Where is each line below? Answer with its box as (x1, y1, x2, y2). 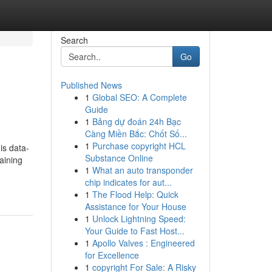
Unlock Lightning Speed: (92, 212, 186, 225)
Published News (60, 79, 122, 91)
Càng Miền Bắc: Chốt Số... (84, 127, 187, 140)
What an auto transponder (92, 164, 193, 176)
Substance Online (84, 152, 153, 164)
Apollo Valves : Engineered (92, 237, 195, 249)
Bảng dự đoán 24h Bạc (92, 115, 181, 127)
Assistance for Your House (84, 200, 186, 212)
